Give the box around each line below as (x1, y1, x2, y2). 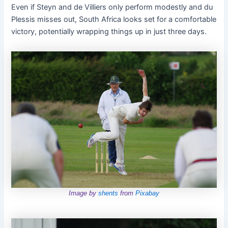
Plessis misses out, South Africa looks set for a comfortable (11, 15, 217, 24)
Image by (69, 189, 98, 197)
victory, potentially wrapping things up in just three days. (11, 27, 207, 37)
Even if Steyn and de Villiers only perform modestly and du (11, 3, 213, 12)
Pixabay (135, 189, 159, 197)
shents (98, 189, 118, 197)
